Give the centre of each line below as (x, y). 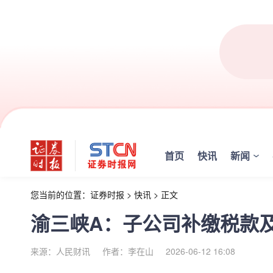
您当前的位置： (60, 194)
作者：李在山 (128, 251)
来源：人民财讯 (60, 251)
